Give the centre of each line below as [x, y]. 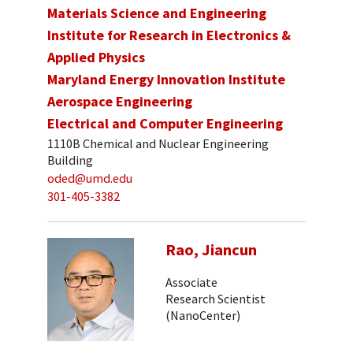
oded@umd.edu [90, 178]
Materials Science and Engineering [157, 13]
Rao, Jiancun [211, 250]
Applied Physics [96, 57]
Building [70, 160]
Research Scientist [216, 298]
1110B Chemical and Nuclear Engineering [158, 144]
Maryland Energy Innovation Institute [166, 79]
